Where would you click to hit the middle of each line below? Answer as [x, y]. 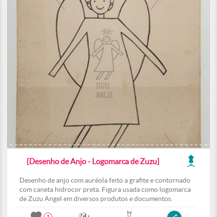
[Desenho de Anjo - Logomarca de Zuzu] [93, 161]
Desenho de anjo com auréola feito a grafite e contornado [105, 180]
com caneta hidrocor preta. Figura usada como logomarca [105, 189]
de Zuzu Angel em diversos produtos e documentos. [96, 199]
